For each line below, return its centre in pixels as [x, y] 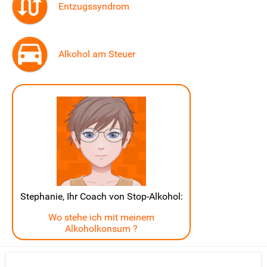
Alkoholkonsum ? [101, 229]
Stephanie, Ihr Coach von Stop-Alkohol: [101, 197]
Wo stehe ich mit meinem [101, 218]
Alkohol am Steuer [97, 54]
